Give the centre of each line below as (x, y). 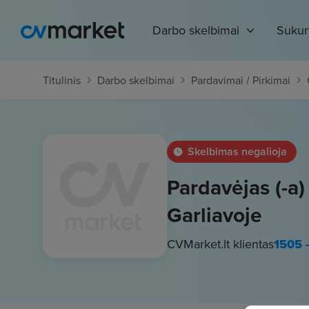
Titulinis (62, 80)
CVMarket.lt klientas (220, 244)
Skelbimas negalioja (237, 151)
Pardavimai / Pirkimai (241, 80)
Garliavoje (215, 215)
